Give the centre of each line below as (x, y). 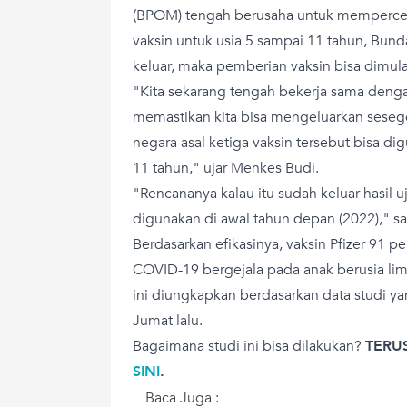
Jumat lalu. (168, 320)
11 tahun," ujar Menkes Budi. (226, 168)
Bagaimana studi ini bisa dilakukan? (249, 346)
